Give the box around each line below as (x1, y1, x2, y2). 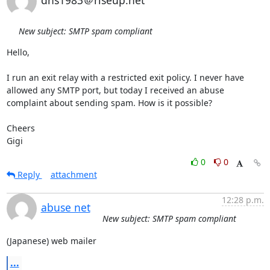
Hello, (6, 46, 30, 58)
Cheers (6, 122, 37, 134)
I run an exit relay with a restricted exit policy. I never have (6, 72, 244, 83)
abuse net (40, 200, 90, 215)
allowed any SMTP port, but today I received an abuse (6, 84, 224, 96)
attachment (50, 169, 97, 180)
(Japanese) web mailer (6, 235, 96, 246)
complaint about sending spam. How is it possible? (6, 97, 212, 108)
